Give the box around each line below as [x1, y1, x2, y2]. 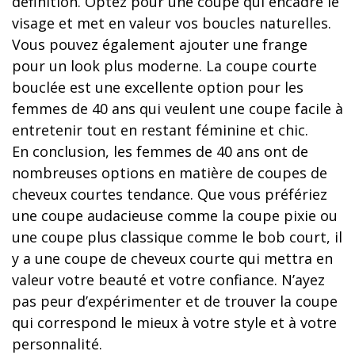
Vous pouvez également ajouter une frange [12, 34, 307, 54]
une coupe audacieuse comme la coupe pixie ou [12, 205, 338, 225]
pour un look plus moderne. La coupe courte [12, 55, 317, 75]
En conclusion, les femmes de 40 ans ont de [12, 141, 308, 161]
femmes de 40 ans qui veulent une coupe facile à [12, 98, 343, 118]
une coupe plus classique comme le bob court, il [12, 227, 342, 246]
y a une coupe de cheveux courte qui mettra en [12, 248, 333, 268]
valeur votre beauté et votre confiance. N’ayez [12, 269, 325, 289]
